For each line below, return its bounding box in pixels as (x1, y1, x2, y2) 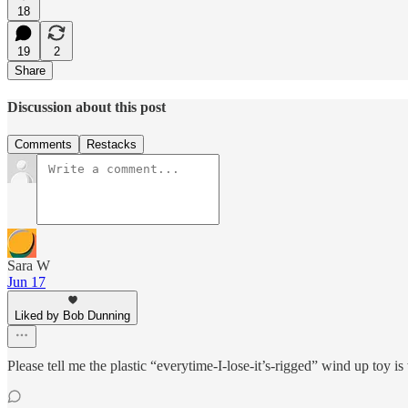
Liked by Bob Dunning (15, 309, 130, 323)
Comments (15, 138, 72, 152)
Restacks (87, 138, 137, 152)
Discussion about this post (7, 98, 166, 115)
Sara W (7, 258, 50, 274)
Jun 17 (7, 274, 46, 291)
